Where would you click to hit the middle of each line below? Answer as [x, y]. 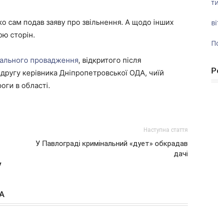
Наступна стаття [166, 130]
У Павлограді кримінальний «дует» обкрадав [112, 144]
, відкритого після [110, 60]
